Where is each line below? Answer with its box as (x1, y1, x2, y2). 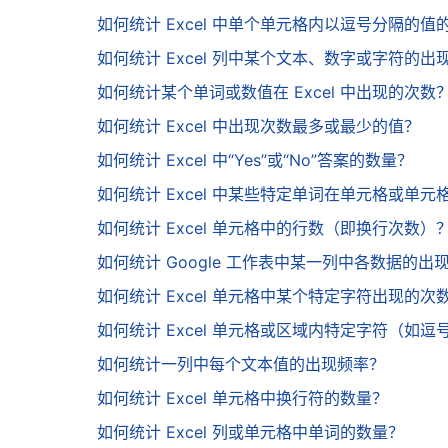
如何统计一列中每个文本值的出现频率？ (97, 354, 385, 375)
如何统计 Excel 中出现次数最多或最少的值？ (97, 116, 420, 137)
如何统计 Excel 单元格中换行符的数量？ (97, 388, 388, 409)
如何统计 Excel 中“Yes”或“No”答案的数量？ (97, 150, 413, 171)
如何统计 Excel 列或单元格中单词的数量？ (97, 422, 404, 443)
